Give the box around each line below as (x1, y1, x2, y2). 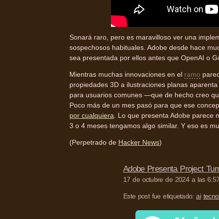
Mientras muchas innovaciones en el (69, 70, 184, 79)
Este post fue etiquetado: (123, 192, 197, 200)
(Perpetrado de (69, 138, 118, 147)
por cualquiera (69, 111, 114, 120)
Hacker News (118, 138, 159, 147)
